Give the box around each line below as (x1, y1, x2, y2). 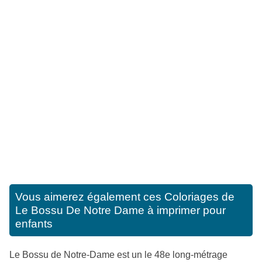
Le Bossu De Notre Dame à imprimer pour (15, 204, 226, 217)
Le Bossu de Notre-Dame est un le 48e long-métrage (9, 250, 227, 260)
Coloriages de (164, 191, 235, 204)
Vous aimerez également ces (15, 191, 164, 204)
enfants (15, 218, 53, 230)
